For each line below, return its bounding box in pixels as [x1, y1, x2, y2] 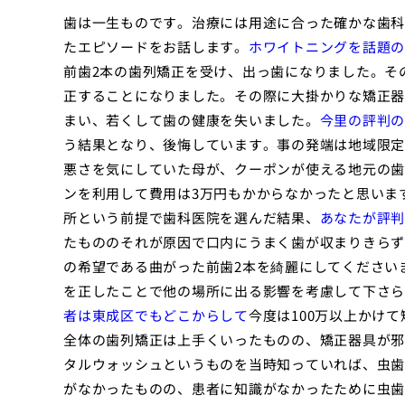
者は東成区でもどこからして [63, 306, 249, 325]
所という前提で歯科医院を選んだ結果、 [63, 208, 320, 227]
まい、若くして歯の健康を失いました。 [63, 110, 320, 129]
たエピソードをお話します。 [63, 37, 249, 56]
